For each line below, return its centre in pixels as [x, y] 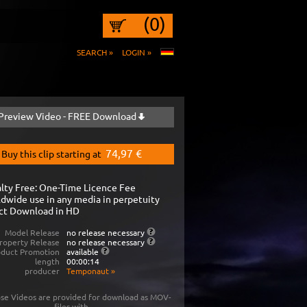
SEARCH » [95, 52]
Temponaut [87, 271]
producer [42, 271]
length [47, 261]
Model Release [32, 232]
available [83, 251]
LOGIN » [137, 52]
